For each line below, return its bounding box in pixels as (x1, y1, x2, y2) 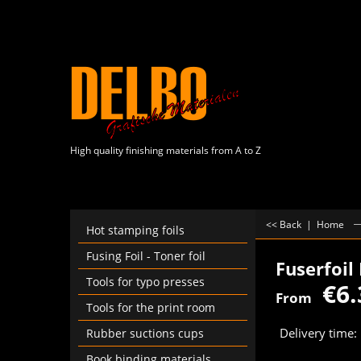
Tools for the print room (86, 300, 215, 315)
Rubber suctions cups (86, 326, 204, 341)
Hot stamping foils (86, 222, 185, 238)
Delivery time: (280, 325, 357, 342)
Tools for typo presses (86, 274, 205, 289)
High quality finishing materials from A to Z (70, 143, 261, 157)
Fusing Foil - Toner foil (86, 248, 205, 263)
